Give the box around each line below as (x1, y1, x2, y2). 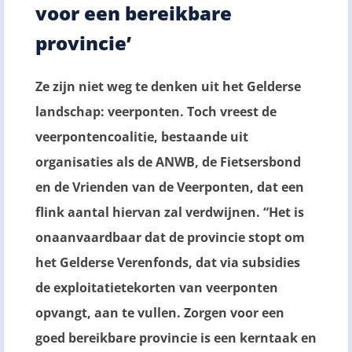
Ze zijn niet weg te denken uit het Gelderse (35, 77, 301, 95)
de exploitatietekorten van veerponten (35, 278, 278, 296)
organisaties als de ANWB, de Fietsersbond (35, 152, 301, 170)
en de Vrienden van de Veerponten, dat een (35, 178, 304, 196)
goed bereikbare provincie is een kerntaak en (35, 328, 317, 346)
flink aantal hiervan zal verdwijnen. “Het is (35, 203, 304, 221)
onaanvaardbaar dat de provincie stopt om (35, 228, 305, 246)
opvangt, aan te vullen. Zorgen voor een (35, 303, 284, 321)
